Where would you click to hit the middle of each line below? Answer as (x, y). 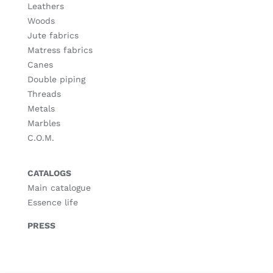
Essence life (52, 202)
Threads (44, 94)
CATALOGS (49, 173)
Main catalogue (59, 188)
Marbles (44, 123)
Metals (41, 108)
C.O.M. (41, 138)
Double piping (56, 79)
